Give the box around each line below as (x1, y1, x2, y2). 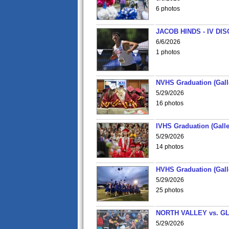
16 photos (156, 100, 184, 107)
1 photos (156, 49, 180, 56)
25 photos (156, 187, 184, 194)
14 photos (156, 143, 184, 150)
